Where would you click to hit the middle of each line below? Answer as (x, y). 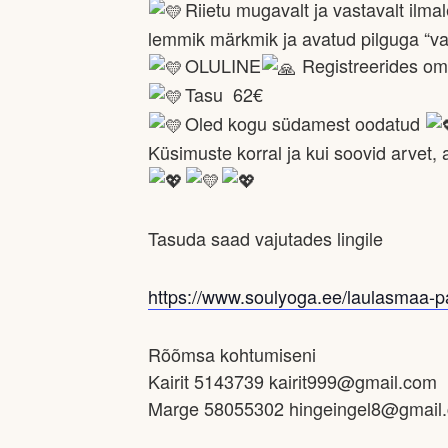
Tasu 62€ (223, 93)
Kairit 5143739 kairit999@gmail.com (292, 381)
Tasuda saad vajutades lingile (265, 238)
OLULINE (222, 65)
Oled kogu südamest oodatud (304, 122)
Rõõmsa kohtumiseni (232, 354)
